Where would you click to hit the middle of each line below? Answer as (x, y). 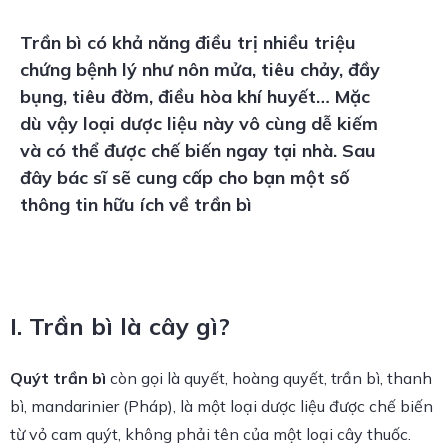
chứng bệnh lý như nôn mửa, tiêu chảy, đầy (200, 69)
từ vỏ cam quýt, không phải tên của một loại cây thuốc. (210, 434)
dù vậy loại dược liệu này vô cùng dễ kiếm (199, 123)
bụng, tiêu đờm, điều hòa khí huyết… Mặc (195, 96)
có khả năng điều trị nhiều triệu (219, 42)
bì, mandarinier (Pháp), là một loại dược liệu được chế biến (221, 406)
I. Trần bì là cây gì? (120, 326)
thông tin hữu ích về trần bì (136, 204)
